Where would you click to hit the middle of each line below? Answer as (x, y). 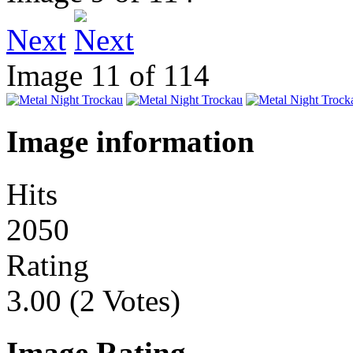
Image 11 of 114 (116, 76)
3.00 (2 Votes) (97, 300)
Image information (130, 142)
